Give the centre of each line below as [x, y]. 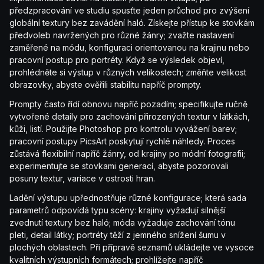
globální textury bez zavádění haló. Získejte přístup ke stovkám [132, 23]
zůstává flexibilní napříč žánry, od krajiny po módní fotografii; [127, 154]
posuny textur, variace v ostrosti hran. [82, 179]
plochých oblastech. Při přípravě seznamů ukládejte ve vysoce [132, 247]
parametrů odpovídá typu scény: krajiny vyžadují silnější [118, 210]
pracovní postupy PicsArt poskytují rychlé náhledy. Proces [122, 141]
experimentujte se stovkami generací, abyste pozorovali [119, 166]
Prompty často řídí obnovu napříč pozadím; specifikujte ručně [128, 104]
